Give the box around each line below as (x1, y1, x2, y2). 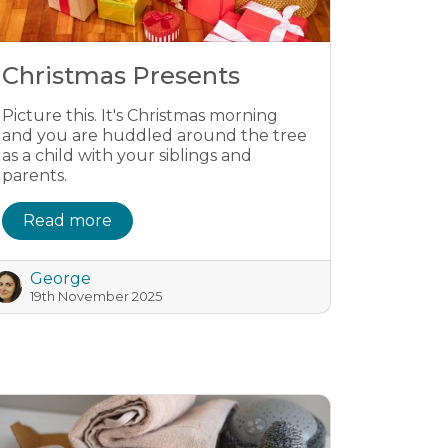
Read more (23, 211, 112, 230)
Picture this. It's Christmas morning (2, 106, 278, 125)
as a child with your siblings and (2, 146, 252, 165)
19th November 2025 (30, 289, 162, 304)
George (30, 269, 91, 288)
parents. (2, 166, 67, 185)
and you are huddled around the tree (2, 126, 307, 145)
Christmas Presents (2, 61, 240, 90)
